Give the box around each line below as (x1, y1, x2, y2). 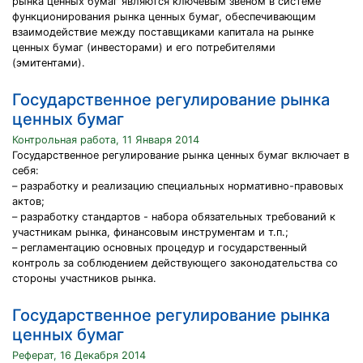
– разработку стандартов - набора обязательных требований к (12, 211, 335, 223)
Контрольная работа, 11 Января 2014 (12, 134, 199, 146)
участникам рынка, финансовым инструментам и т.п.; (12, 226, 288, 238)
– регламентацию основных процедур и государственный (12, 241, 307, 254)
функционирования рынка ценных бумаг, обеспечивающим (12, 11, 316, 23)
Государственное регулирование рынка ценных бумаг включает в (12, 149, 349, 161)
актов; (12, 195, 45, 207)
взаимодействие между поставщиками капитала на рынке (12, 26, 314, 38)
